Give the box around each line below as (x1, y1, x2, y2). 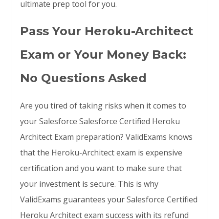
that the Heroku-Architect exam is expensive (20, 147, 182, 158)
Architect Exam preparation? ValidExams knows (20, 131, 193, 143)
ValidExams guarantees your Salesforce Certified (20, 194, 197, 205)
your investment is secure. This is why (20, 178, 158, 190)
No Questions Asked (20, 71, 147, 86)
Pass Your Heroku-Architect (20, 24, 193, 39)
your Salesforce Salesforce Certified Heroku (20, 116, 180, 127)
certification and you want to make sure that (20, 163, 182, 174)
